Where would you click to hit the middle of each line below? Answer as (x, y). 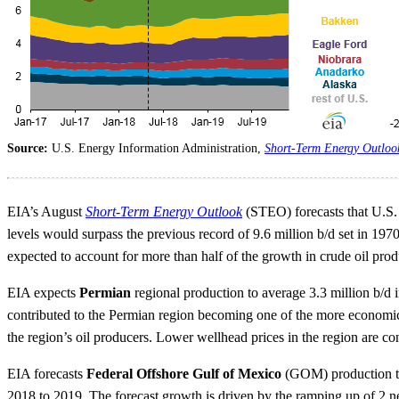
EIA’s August (46, 212)
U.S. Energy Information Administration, (158, 149)
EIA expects (43, 293)
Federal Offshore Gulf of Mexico (184, 374)
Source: (29, 149)
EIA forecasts (47, 374)
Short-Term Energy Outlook (164, 212)
